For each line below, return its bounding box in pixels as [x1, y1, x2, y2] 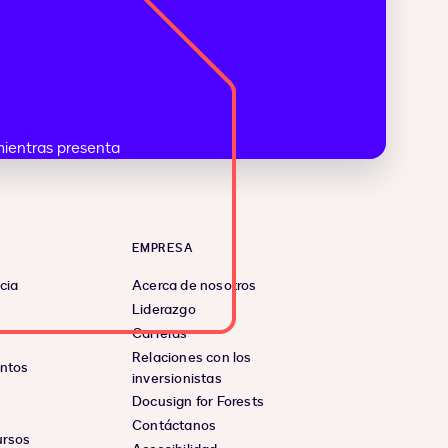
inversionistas [132, 369, 222, 389]
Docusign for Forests [132, 392, 264, 412]
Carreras [132, 324, 188, 344]
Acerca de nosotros [132, 276, 257, 296]
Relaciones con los [132, 348, 252, 368]
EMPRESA [132, 240, 194, 257]
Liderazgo [132, 300, 196, 320]
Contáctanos [132, 416, 217, 436]
